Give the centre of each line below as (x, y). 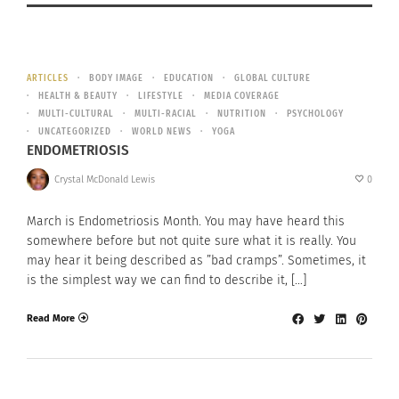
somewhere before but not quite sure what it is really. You (191, 241)
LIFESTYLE (161, 97)
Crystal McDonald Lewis (104, 179)
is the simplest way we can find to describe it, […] (167, 281)
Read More (51, 318)
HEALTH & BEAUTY (78, 97)
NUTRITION (242, 114)
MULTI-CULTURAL (76, 114)
